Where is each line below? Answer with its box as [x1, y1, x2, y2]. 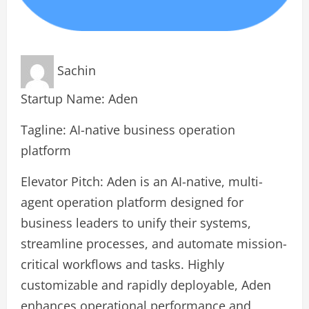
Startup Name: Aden [21, 90, 138, 107]
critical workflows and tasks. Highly [21, 256, 224, 272]
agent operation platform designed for [21, 194, 243, 210]
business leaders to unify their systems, [21, 215, 251, 231]
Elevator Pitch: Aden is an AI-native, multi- [21, 173, 263, 190]
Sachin [57, 61, 96, 79]
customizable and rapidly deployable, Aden [21, 277, 271, 293]
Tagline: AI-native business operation [21, 121, 235, 138]
